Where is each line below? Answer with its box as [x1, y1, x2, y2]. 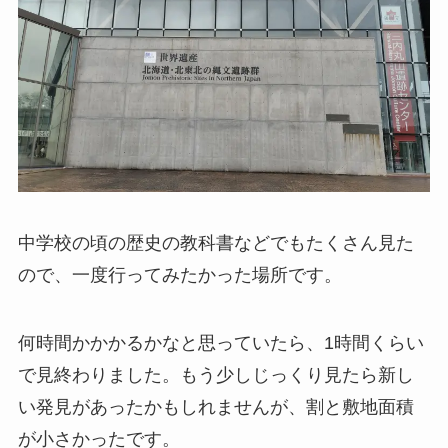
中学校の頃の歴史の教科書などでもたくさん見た [17, 233, 414, 254]
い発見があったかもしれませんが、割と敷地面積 [17, 397, 414, 418]
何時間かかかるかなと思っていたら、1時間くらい [17, 333, 424, 354]
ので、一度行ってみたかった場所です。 [17, 265, 342, 286]
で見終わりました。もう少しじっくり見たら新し [17, 365, 414, 386]
